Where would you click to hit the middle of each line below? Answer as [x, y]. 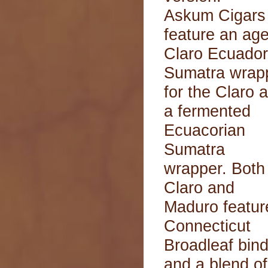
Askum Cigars [215, 15]
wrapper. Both [214, 168]
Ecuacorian [205, 130]
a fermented [207, 111]
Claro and [199, 187]
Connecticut [207, 226]
